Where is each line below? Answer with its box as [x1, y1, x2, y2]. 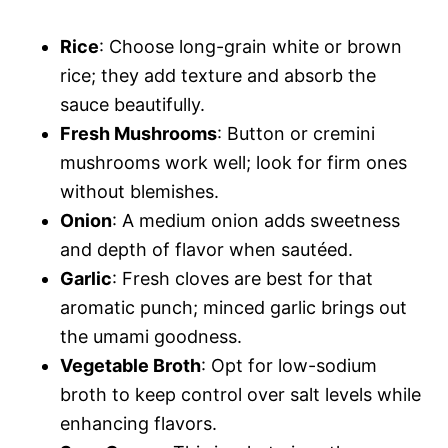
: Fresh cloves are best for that [112, 267, 373, 289]
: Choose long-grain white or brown [99, 35, 402, 57]
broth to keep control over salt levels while [60, 383, 421, 405]
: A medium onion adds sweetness [112, 209, 400, 231]
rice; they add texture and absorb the [60, 64, 376, 86]
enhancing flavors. [60, 412, 217, 434]
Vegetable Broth [60, 354, 201, 376]
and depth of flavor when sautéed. [60, 238, 353, 260]
